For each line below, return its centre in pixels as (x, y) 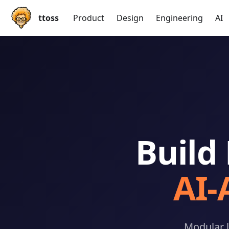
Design (130, 18)
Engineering (179, 18)
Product (88, 18)
